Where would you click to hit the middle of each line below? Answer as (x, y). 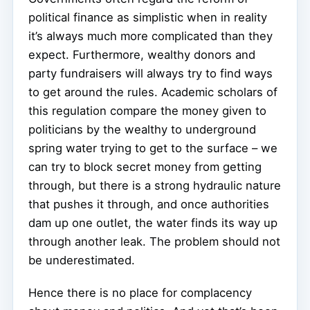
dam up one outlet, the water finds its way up (153, 222)
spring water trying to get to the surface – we (153, 148)
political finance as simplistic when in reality (148, 17)
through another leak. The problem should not (154, 241)
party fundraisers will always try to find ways (151, 73)
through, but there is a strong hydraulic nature (155, 185)
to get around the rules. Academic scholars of (153, 92)
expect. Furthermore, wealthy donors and (142, 54)
